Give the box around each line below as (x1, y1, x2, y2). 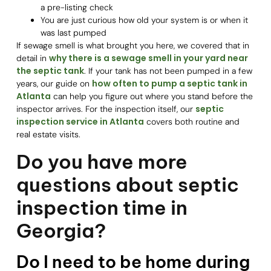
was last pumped (40, 27, 106, 39)
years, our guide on (16, 78, 92, 90)
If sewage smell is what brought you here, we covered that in (16, 40, 249, 51)
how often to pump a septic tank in (91, 77, 247, 90)
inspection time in (16, 195, 188, 220)
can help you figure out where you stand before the (50, 91, 253, 102)
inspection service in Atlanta (16, 116, 144, 128)
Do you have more (16, 149, 188, 174)
